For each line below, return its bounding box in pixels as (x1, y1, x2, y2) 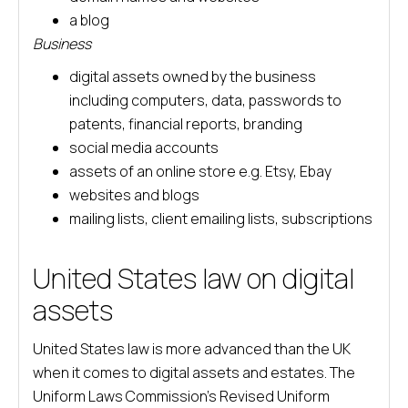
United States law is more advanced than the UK (33, 339, 351, 359)
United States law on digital (33, 260, 354, 297)
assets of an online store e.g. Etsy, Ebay (69, 161, 331, 181)
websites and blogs (69, 185, 199, 205)
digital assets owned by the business (69, 66, 316, 87)
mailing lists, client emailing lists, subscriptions (69, 209, 372, 229)
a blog (69, 10, 109, 30)
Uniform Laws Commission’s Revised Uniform (33, 386, 330, 406)
